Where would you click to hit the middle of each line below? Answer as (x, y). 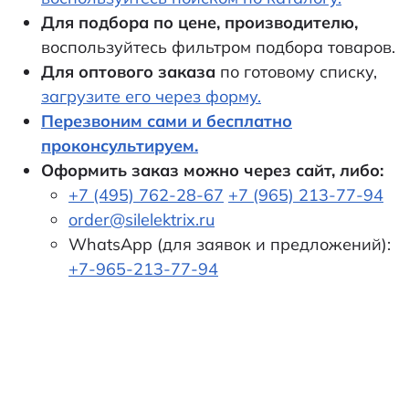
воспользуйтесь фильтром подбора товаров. (218, 47)
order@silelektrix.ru (142, 220)
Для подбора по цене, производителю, (199, 22)
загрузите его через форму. (151, 96)
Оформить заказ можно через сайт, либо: (212, 170)
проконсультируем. (120, 146)
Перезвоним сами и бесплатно (167, 121)
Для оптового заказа (128, 72)
